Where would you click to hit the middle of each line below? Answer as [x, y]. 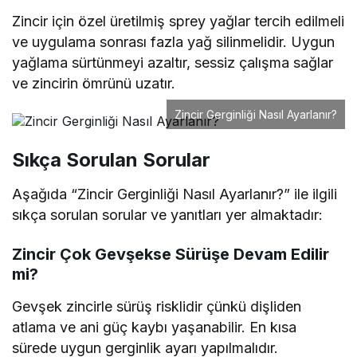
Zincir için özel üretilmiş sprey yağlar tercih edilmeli [178, 22]
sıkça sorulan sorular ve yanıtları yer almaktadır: [168, 215]
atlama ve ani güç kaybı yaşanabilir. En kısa [155, 328]
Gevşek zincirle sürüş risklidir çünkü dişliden [157, 307]
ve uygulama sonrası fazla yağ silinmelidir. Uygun [174, 42]
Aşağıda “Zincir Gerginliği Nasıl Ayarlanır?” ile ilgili [175, 194]
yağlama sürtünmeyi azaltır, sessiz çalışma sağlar [173, 63]
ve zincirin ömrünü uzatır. [94, 84]
